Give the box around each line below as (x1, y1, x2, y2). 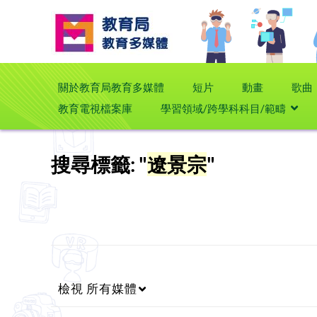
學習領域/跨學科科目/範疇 (161, 102, 286, 115)
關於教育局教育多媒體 (58, 81, 164, 93)
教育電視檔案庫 (58, 102, 132, 115)
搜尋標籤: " (51, 152, 147, 176)
